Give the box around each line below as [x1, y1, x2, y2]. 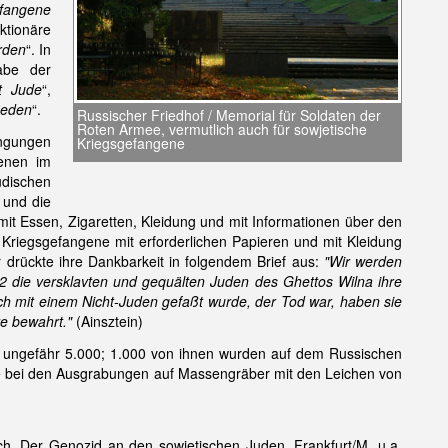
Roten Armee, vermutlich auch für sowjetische [77, 119, 367, 140]
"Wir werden [323, 251, 403, 271]
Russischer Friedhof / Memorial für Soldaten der [77, 105, 381, 126]
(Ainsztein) [76, 311, 143, 331]
